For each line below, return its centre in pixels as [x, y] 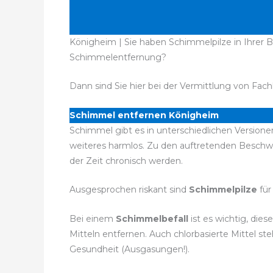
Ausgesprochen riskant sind [129, 190]
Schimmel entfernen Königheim [144, 115]
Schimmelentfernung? [118, 57]
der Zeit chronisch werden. [126, 161]
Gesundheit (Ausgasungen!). [129, 249]
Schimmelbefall [152, 218]
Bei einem [91, 218]
